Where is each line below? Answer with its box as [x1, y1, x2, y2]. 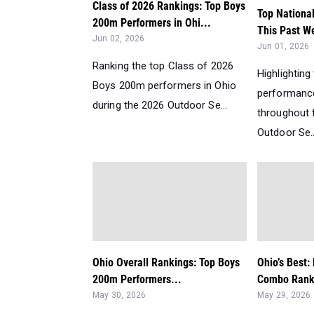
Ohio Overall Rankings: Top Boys [93, 256, 240, 270]
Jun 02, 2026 [93, 33, 145, 43]
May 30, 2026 [93, 290, 146, 301]
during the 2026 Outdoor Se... [93, 98, 227, 111]
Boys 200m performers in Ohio [93, 78, 236, 92]
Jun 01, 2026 [257, 41, 310, 52]
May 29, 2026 [257, 290, 311, 301]
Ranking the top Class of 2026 [93, 59, 233, 72]
